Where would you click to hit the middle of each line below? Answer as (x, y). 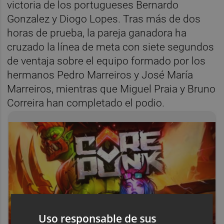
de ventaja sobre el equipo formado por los (106, 61)
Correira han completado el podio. (87, 103)
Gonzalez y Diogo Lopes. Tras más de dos (104, 19)
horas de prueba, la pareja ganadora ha (97, 33)
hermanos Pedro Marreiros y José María (100, 75)
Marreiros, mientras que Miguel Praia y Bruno (111, 89)
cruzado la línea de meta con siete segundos (111, 47)
